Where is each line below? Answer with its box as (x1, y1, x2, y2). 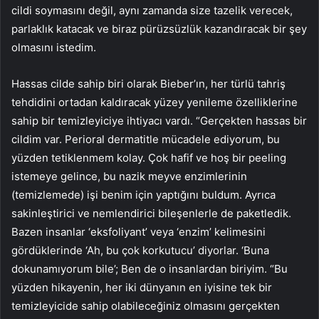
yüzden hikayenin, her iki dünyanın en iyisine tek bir (11, 281, 272, 295)
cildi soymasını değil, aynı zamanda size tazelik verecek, (11, 4, 293, 18)
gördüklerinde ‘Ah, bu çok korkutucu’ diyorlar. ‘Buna (11, 244, 269, 258)
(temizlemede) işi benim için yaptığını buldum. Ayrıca (11, 188, 276, 202)
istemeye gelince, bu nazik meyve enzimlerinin (11, 169, 247, 184)
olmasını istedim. (11, 41, 96, 55)
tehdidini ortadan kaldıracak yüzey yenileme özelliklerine (11, 95, 298, 110)
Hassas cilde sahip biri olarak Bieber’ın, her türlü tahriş (11, 77, 286, 91)
